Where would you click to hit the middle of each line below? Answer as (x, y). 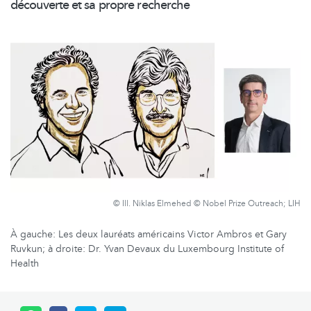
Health (25, 263)
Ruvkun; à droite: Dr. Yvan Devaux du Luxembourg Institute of (147, 249)
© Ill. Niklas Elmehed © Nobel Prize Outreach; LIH (207, 203)
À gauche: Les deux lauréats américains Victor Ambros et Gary (149, 234)
